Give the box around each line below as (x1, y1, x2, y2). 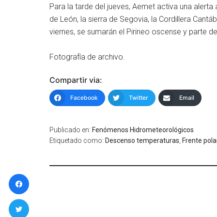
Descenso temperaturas (105, 137, 179, 144)
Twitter (129, 94, 148, 101)
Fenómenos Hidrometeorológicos (92, 126, 194, 134)
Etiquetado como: (49, 137, 105, 144)
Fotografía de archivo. (49, 52, 125, 62)
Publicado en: (49, 126, 92, 134)
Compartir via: (49, 75, 102, 85)
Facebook (70, 94, 98, 101)
